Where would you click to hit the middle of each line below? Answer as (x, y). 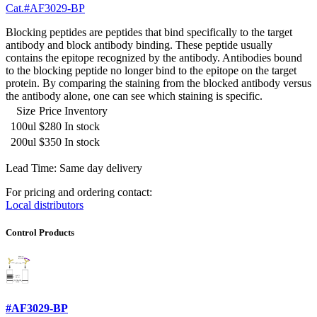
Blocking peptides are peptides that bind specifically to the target (149, 33)
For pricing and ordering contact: (79, 192)
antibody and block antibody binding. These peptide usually (139, 45)
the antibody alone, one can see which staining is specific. (134, 96)
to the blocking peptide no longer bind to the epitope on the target (151, 71)
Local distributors (45, 205)
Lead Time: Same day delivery (74, 168)
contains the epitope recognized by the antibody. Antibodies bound (154, 58)
